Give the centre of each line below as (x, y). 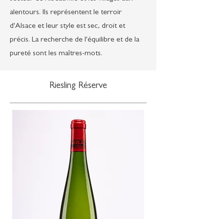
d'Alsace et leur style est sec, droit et (67, 26)
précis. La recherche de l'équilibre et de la (75, 40)
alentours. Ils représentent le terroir (66, 13)
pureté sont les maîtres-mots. (56, 54)
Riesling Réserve (78, 86)
